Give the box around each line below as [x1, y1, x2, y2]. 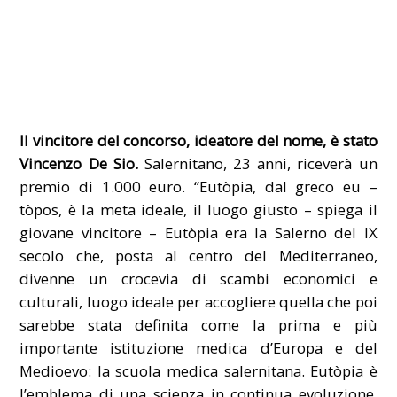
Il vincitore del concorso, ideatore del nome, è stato [19, 129, 378, 151]
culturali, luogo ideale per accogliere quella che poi [19, 291, 378, 312]
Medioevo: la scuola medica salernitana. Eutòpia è [19, 360, 378, 381]
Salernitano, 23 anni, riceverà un [137, 152, 378, 174]
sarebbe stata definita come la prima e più [19, 314, 378, 335]
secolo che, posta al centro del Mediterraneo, [19, 245, 378, 266]
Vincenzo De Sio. [19, 152, 138, 174]
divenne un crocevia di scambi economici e [19, 268, 378, 289]
